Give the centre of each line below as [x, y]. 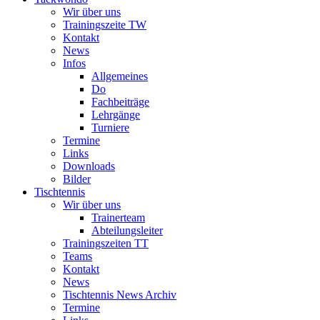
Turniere [110, 127]
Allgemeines [120, 76]
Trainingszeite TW [105, 24]
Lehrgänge [116, 114]
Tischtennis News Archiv [120, 294]
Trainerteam [118, 217]
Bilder [77, 179]
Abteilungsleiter [127, 230]
